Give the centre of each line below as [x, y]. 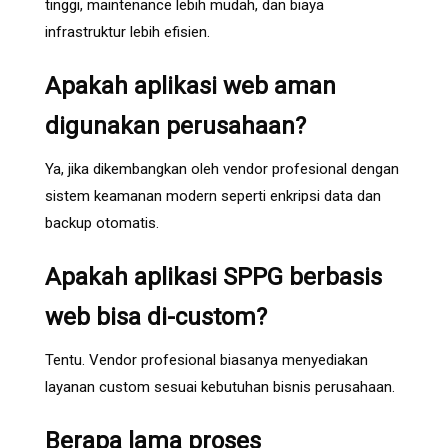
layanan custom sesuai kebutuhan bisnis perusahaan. [220, 387]
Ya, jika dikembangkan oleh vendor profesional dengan [222, 169]
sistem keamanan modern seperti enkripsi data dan [213, 196]
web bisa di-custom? [156, 317]
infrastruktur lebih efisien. [127, 32]
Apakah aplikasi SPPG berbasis [213, 277]
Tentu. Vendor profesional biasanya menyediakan [206, 360]
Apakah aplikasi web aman [190, 86]
